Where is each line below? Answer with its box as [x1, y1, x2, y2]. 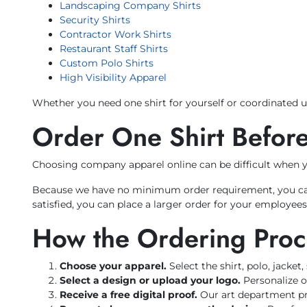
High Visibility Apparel [60, 71, 167, 84]
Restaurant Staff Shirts [60, 42, 168, 56]
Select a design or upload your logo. [60, 274, 241, 287]
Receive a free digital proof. [60, 288, 197, 302]
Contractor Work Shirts [60, 28, 171, 41]
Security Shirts [60, 14, 130, 27]
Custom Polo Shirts [60, 57, 153, 70]
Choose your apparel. [60, 260, 167, 273]
